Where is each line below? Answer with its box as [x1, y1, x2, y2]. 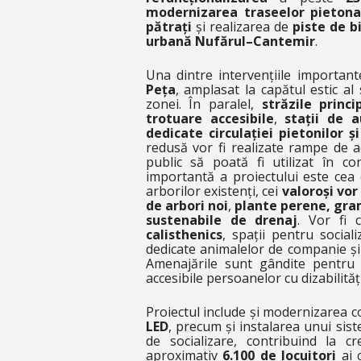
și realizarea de [191, 18, 293, 35]
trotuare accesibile [145, 110, 274, 127]
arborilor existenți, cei [145, 182, 282, 200]
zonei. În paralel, [145, 95, 262, 113]
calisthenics [145, 226, 222, 243]
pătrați [145, 18, 192, 35]
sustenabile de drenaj [145, 211, 298, 229]
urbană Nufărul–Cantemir [145, 32, 315, 50]
